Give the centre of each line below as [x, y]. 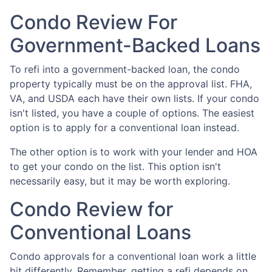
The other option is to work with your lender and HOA [134, 152]
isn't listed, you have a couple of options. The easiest [132, 113]
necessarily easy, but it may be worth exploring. [120, 181]
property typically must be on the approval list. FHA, [131, 84]
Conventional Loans [100, 233]
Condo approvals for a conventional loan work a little [133, 257]
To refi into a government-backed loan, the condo [125, 70]
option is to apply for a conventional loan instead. [126, 128]
